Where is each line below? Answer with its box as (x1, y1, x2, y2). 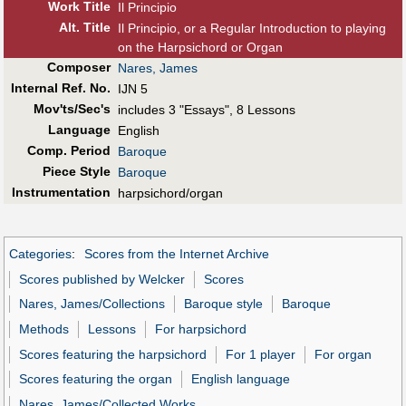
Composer (46, 60, 111, 75)
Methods (19, 322, 70, 337)
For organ (314, 346, 372, 362)
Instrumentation (11, 185, 111, 200)
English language (191, 372, 291, 387)
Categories (9, 246, 72, 262)
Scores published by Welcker (19, 271, 186, 286)
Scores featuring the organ (19, 372, 173, 387)
